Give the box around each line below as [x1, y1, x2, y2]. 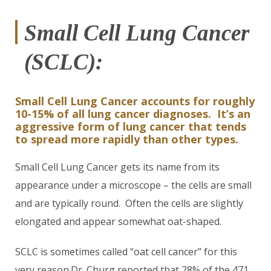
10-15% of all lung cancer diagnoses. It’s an [15, 106, 250, 121]
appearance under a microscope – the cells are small [15, 178, 252, 192]
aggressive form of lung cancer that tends [15, 119, 246, 134]
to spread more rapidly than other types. [15, 132, 241, 146]
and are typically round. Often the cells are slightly [15, 197, 243, 210]
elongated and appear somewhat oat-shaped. [15, 215, 221, 228]
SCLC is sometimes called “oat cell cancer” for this [15, 245, 237, 258]
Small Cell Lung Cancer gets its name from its [15, 160, 220, 174]
